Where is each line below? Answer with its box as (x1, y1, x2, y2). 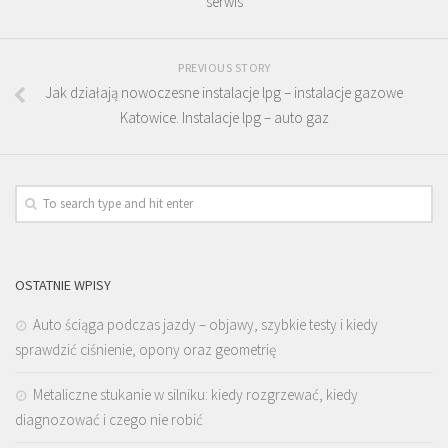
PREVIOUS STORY (178, 60, 270, 75)
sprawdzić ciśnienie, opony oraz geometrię (15, 340, 276, 359)
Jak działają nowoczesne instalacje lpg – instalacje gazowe (45, 83, 403, 102)
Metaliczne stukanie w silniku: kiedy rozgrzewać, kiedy (33, 385, 358, 404)
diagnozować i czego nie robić (15, 410, 203, 429)
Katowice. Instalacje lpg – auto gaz (119, 108, 329, 127)
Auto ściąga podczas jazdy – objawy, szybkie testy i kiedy (33, 315, 378, 334)
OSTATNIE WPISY (15, 276, 111, 294)
